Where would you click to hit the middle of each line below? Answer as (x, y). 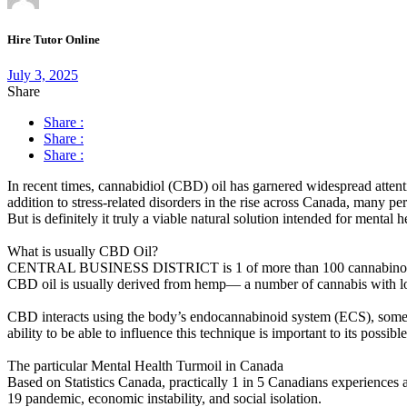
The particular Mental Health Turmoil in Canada (145, 365)
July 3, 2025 (43, 74)
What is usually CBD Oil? (83, 251)
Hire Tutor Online (54, 39)
